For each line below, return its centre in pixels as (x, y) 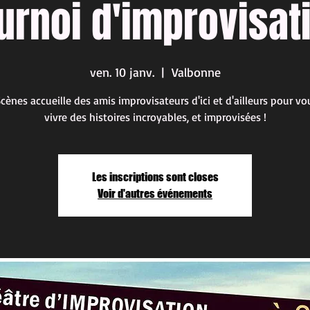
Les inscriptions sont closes (155, 177)
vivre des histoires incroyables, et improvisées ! (155, 117)
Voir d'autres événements (155, 193)
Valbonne (196, 72)
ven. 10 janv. (122, 72)
